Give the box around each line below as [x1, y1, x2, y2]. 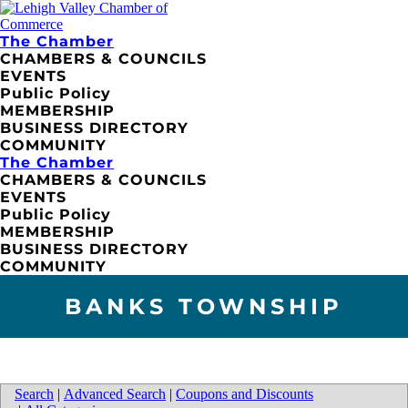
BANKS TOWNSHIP [65, 292, 343, 320]
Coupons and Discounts [176, 386, 313, 402]
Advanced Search [64, 386, 166, 402]
